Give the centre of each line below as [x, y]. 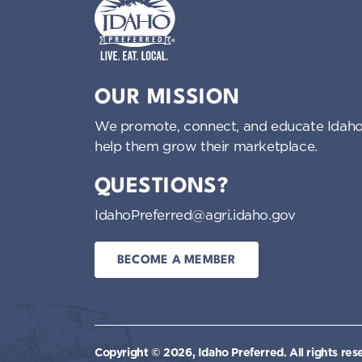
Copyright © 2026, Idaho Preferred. [192, 352]
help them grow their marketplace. [206, 146]
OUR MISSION [167, 98]
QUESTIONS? [162, 187]
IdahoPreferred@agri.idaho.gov [195, 215]
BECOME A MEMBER [177, 260]
